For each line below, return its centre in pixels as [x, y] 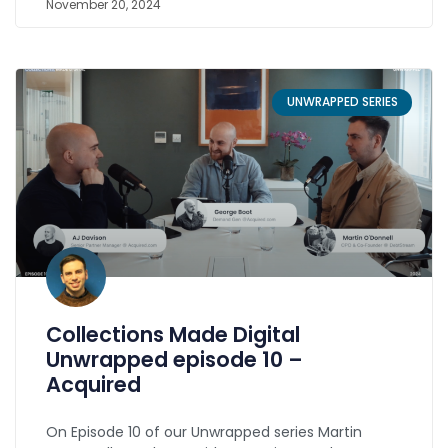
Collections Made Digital [173, 335]
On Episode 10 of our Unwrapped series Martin [204, 432]
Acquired [93, 385]
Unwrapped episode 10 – [174, 360]
